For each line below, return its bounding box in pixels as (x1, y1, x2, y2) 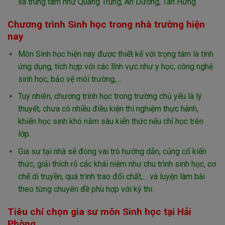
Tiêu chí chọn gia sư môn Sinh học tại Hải (8, 205, 191, 217)
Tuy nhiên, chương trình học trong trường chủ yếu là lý (18, 91, 202, 101)
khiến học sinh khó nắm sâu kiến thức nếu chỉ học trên (18, 117, 203, 127)
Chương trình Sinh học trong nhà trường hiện (8, 19, 205, 31)
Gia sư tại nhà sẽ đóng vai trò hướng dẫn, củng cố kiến (18, 146, 206, 156)
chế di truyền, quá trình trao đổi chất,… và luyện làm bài (18, 171, 205, 181)
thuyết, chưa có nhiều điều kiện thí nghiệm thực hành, (18, 104, 198, 114)
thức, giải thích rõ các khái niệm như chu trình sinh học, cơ (18, 159, 216, 169)
